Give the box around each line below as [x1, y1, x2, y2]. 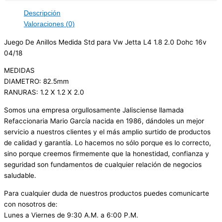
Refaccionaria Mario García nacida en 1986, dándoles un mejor [4, 117, 204, 125]
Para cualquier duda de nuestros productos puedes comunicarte [4, 189, 209, 197]
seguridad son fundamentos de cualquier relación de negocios [4, 161, 202, 169]
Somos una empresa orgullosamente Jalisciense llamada [4, 106, 184, 114]
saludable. [4, 171, 36, 180]
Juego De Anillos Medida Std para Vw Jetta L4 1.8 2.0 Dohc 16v [4, 38, 207, 46]
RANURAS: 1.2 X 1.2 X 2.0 [4, 88, 84, 97]
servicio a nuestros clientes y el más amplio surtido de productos [4, 128, 211, 136]
